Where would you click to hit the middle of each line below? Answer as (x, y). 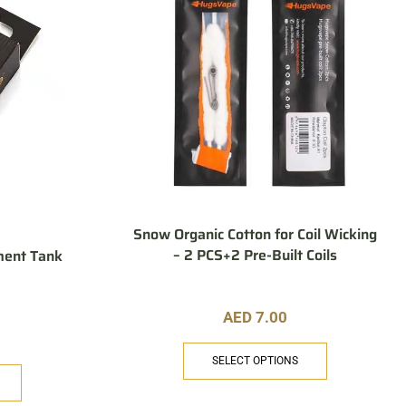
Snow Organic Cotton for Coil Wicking (255, 234)
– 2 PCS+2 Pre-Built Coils (255, 255)
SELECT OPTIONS (255, 361)
